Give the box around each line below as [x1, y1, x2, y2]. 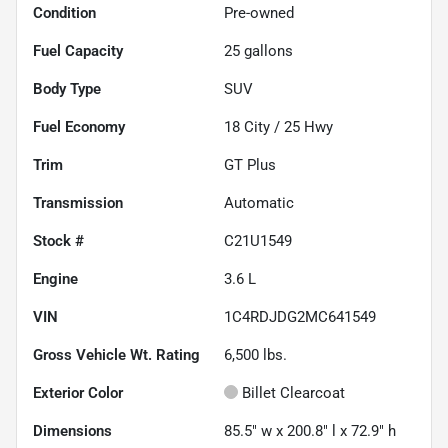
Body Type [33, 80, 101, 99]
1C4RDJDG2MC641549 [224, 308, 376, 327]
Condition [33, 4, 96, 23]
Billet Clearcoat [242, 384, 345, 403]
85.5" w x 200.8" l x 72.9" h [224, 422, 396, 441]
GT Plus [224, 156, 276, 175]
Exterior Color [33, 384, 123, 403]
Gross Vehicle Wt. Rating [33, 346, 200, 365]
